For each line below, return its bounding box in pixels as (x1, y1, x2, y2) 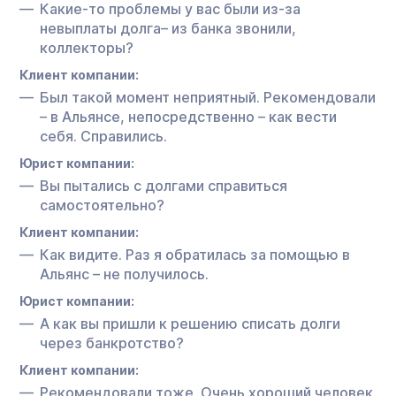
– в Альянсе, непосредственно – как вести (40, 107, 337, 126)
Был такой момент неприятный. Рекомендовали (40, 88, 376, 106)
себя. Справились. (40, 126, 167, 145)
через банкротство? (40, 333, 184, 352)
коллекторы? (40, 38, 133, 57)
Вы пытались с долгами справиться (40, 176, 287, 194)
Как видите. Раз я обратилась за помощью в (40, 245, 350, 263)
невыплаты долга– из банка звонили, (40, 19, 296, 37)
